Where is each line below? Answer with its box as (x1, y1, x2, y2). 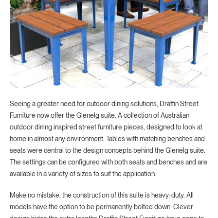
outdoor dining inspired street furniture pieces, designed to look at (10, 123, 202, 131)
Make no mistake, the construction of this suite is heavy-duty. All (10, 191, 194, 200)
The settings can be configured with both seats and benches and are (10, 158, 207, 166)
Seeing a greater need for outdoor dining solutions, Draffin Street (10, 100, 199, 108)
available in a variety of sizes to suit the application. (10, 170, 156, 178)
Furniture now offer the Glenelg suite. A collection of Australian (10, 111, 189, 120)
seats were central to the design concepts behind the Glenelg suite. (10, 146, 205, 155)
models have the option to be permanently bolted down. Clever (10, 203, 193, 211)
